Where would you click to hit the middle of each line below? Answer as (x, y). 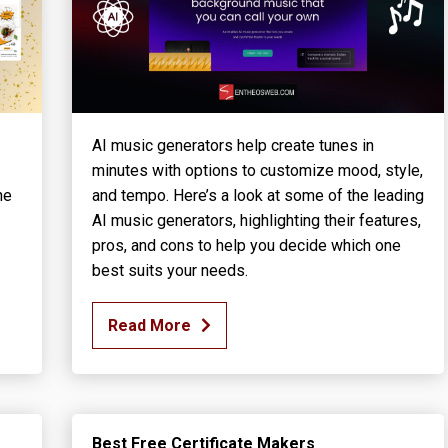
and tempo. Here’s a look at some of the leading (257, 195)
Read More (149, 325)
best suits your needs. (169, 270)
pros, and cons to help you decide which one (246, 245)
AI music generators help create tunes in (232, 145)
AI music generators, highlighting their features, (256, 220)
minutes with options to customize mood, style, (257, 170)
